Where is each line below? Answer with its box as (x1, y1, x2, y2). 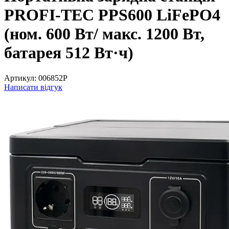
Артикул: (4, 73, 36, 82)
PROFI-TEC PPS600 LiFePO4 (4, 6, 220, 25)
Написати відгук (4, 82, 62, 91)
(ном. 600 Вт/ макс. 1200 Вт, (4, 25, 204, 43)
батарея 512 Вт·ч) (4, 43, 133, 62)
